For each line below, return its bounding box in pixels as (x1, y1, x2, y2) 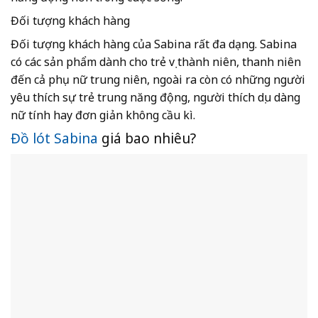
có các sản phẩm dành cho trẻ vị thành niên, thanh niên (11, 54, 301, 70)
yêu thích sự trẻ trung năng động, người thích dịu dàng (11, 89, 300, 106)
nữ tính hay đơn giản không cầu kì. (11, 107, 195, 124)
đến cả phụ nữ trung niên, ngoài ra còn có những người (11, 72, 305, 88)
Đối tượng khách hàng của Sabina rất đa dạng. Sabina (11, 36, 297, 53)
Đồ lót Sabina (11, 128, 98, 148)
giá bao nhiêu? (98, 128, 196, 148)
